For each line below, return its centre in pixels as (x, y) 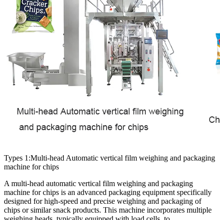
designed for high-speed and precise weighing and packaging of (103, 201)
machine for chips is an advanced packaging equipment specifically (108, 192)
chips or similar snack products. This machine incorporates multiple (108, 210)
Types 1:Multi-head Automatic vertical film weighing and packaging (110, 158)
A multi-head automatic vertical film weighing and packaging (98, 184)
